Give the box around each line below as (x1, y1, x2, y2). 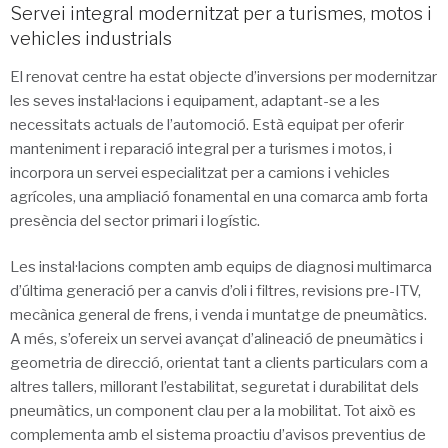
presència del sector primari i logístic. (10, 211, 260, 230)
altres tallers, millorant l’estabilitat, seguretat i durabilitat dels (10, 378, 419, 397)
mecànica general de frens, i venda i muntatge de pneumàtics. (10, 306, 427, 325)
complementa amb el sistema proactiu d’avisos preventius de (10, 426, 426, 445)
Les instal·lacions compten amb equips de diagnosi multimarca (10, 258, 432, 277)
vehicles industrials (10, 28, 172, 50)
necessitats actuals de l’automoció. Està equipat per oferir (10, 115, 404, 134)
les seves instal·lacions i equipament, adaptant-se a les (10, 91, 380, 110)
